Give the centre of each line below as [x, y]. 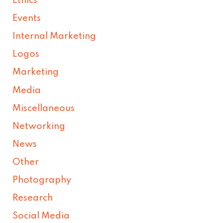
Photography [42, 180]
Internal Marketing [55, 37]
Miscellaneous [44, 108]
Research [33, 198]
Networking [39, 126]
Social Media [41, 216]
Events [27, 19]
